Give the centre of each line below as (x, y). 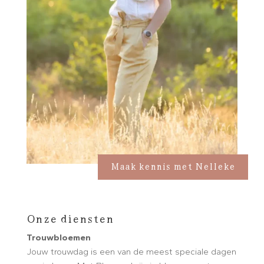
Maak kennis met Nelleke (173, 165)
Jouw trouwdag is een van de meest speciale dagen (131, 252)
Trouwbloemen (58, 238)
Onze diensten (70, 218)
